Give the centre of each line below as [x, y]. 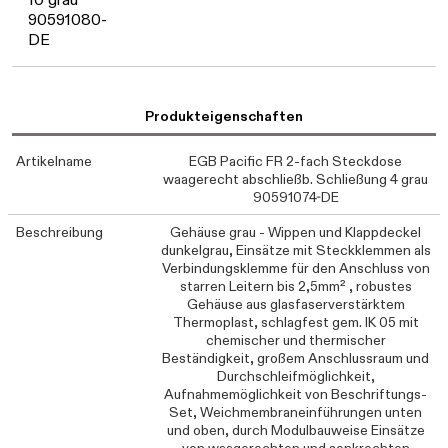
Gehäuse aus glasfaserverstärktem [295, 304]
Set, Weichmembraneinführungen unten [296, 412]
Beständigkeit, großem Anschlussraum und [296, 358]
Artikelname [54, 161]
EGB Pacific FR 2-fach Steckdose [296, 161]
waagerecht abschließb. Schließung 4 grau [296, 179]
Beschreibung [59, 232]
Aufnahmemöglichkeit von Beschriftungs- [296, 394]
